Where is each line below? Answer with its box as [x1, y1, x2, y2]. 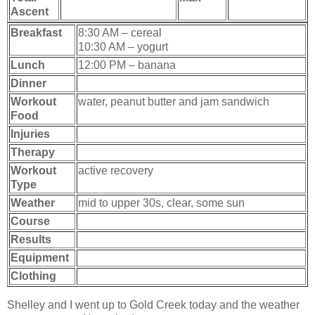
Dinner [11, 77, 46, 89]
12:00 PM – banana [78, 58, 176, 71]
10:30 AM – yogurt [78, 40, 168, 53]
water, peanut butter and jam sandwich [78, 95, 269, 108]
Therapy [11, 146, 55, 158]
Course [11, 214, 50, 227]
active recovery [78, 164, 153, 176]
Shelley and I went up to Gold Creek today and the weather [7, 298, 300, 311]
